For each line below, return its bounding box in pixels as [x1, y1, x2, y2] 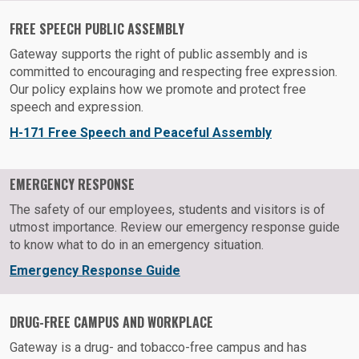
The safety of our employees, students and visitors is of [10, 202, 325, 218]
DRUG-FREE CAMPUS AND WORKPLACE [10, 313, 213, 333]
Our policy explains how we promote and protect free [10, 82, 306, 98]
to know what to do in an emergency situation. [10, 237, 264, 253]
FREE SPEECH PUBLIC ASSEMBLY [10, 19, 184, 39]
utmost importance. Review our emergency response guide [10, 220, 340, 236]
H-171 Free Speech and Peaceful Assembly [10, 125, 272, 141]
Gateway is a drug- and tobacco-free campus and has [10, 340, 307, 356]
